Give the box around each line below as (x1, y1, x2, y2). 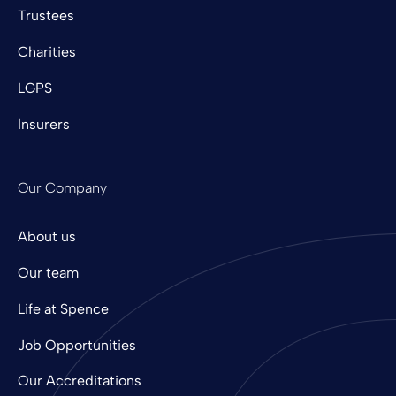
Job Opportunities (18, 336, 136, 354)
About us (18, 228, 76, 246)
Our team (18, 264, 79, 282)
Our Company (18, 179, 107, 196)
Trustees (18, 7, 74, 25)
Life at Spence (18, 300, 109, 317)
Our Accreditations (18, 372, 141, 390)
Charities (18, 43, 76, 61)
